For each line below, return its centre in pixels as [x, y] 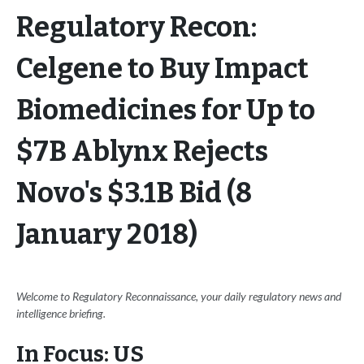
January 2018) [107, 235]
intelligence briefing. [61, 314]
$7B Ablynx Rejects [142, 152]
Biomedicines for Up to [166, 110]
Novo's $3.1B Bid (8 [134, 193]
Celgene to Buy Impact [162, 69]
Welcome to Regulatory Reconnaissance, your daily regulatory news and [179, 297]
